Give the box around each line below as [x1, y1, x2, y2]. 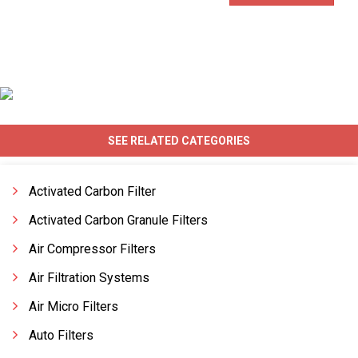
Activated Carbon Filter [29, 184, 156, 199]
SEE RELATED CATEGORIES [108, 134, 250, 147]
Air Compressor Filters [29, 241, 156, 257]
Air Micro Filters [29, 299, 118, 314]
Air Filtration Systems [29, 270, 149, 285]
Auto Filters [29, 328, 93, 343]
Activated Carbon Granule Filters [29, 213, 208, 228]
